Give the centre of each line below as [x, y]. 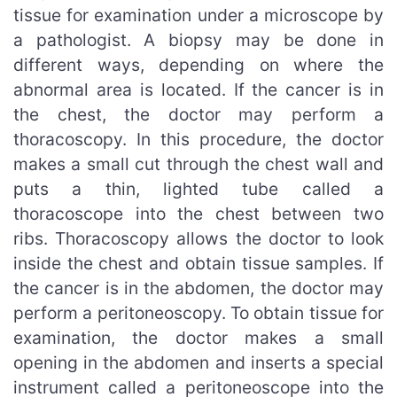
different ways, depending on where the [198, 64]
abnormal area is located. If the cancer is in [198, 89]
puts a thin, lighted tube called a [198, 188]
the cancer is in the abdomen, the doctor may [198, 288]
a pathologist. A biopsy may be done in [198, 39]
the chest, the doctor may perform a [198, 114]
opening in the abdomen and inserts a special [198, 362]
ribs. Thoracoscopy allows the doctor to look [198, 238]
